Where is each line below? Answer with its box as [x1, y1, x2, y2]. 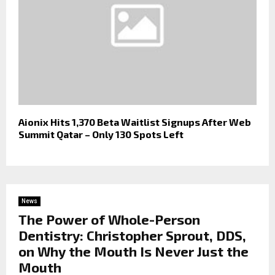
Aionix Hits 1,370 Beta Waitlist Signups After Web [18, 116, 251, 128]
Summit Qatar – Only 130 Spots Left [18, 128, 184, 141]
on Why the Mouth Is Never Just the [18, 243, 249, 260]
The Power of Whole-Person [18, 211, 200, 228]
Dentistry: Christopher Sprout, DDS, [18, 227, 246, 244]
